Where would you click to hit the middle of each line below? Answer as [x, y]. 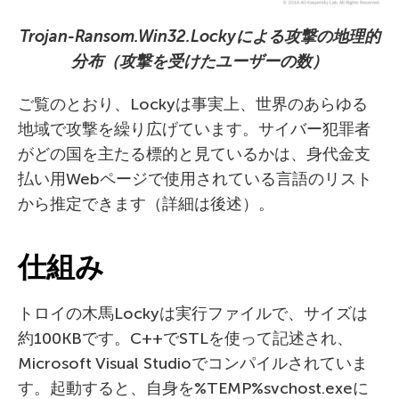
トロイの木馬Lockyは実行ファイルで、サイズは [193, 314]
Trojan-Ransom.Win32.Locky [127, 37]
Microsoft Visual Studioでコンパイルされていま [193, 364]
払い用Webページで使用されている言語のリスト [195, 179]
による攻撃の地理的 [308, 37]
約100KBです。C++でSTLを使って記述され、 [185, 339]
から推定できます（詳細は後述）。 [146, 204]
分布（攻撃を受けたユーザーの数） [199, 62]
